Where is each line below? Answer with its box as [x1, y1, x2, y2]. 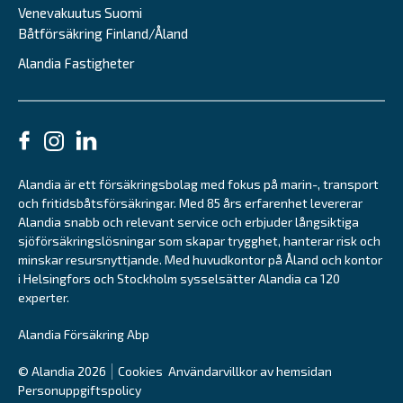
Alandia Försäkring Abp [18, 326, 149, 342]
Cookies [118, 363, 163, 379]
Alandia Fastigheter [18, 54, 135, 71]
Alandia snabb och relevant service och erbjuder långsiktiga [18, 213, 359, 229]
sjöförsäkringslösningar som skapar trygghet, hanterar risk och [18, 232, 381, 248]
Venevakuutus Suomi [18, 4, 142, 21]
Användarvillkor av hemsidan [168, 363, 332, 379]
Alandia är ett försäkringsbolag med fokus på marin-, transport [18, 175, 379, 192]
